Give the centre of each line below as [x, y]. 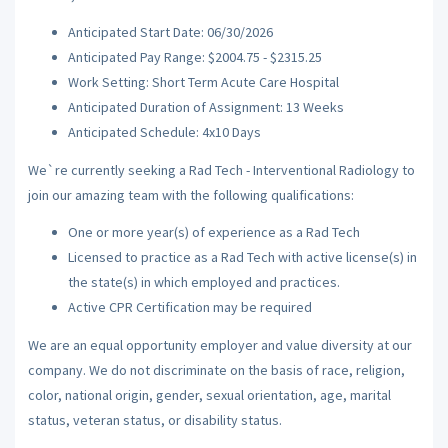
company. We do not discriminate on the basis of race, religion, [216, 369]
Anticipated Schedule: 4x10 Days [164, 132]
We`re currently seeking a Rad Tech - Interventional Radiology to [221, 169]
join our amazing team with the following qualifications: [190, 194]
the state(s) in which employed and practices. [203, 282]
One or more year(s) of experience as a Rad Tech [213, 232]
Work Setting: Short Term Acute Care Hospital [203, 82]
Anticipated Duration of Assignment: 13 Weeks [205, 107]
